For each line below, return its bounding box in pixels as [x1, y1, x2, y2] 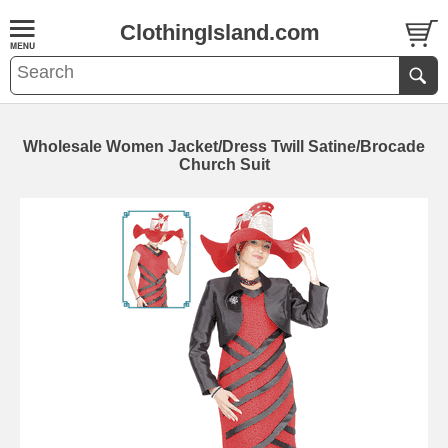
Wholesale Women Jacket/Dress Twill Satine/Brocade [23, 138, 425, 155]
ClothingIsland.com [119, 20, 320, 45]
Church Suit [178, 156, 270, 173]
